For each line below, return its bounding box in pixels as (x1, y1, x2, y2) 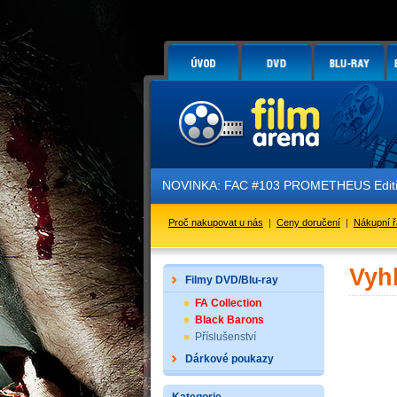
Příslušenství (195, 331, 256, 343)
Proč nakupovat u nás (168, 217, 263, 228)
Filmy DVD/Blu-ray (185, 274, 278, 286)
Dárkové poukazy (185, 353, 274, 365)
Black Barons (195, 314, 264, 326)
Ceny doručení (276, 217, 340, 228)
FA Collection (195, 297, 261, 309)
